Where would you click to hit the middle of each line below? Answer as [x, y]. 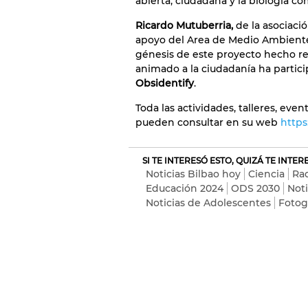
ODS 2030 [255, 188]
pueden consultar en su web [208, 122]
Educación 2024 [185, 188]
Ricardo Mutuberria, [184, 25]
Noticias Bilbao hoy [193, 174]
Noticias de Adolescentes [208, 203]
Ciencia [266, 174]
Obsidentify [165, 83]
